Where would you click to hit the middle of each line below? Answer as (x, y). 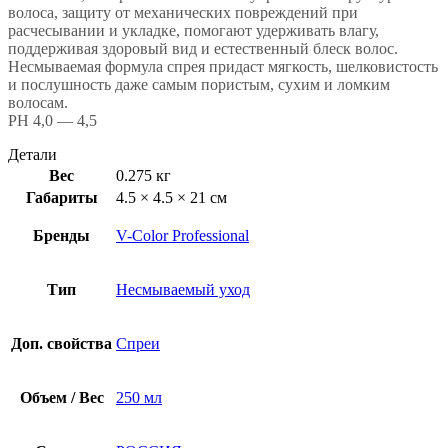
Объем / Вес (61, 397)
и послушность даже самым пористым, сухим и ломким (199, 84)
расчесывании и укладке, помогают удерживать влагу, (193, 30)
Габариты (61, 197)
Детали (32, 154)
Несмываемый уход (183, 289)
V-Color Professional (182, 235)
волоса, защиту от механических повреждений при (183, 12)
